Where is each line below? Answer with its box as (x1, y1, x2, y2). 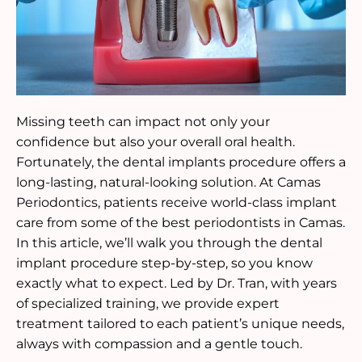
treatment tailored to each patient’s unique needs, (16, 315, 344, 331)
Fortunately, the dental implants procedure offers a (16, 154, 346, 170)
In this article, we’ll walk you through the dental (16, 234, 322, 250)
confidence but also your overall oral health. (16, 133, 295, 149)
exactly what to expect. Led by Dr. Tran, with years (16, 275, 337, 291)
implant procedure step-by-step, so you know (16, 255, 313, 271)
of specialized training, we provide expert (16, 295, 280, 311)
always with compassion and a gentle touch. (16, 335, 302, 351)
